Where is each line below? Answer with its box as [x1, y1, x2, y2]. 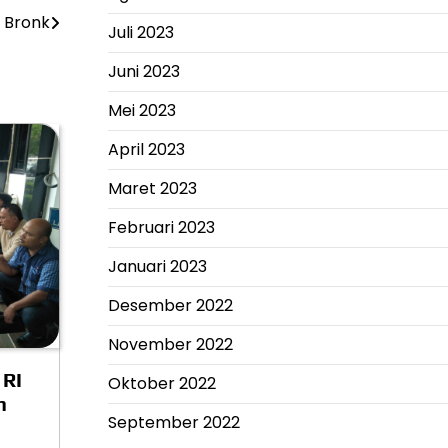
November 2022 [107, 333, 233, 356]
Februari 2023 [107, 216, 215, 239]
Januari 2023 [107, 255, 207, 278]
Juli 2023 [107, 21, 174, 44]
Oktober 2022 [107, 372, 216, 395]
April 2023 [107, 138, 185, 161]
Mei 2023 [107, 99, 176, 122]
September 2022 [107, 411, 240, 434]
